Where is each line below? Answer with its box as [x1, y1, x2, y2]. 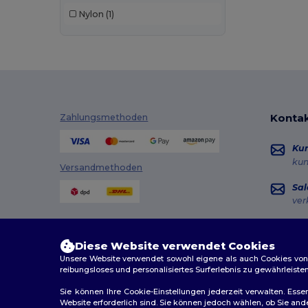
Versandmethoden [60, 162, 143, 173]
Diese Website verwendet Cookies [75, 239, 276, 252]
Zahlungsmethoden [60, 112, 148, 123]
